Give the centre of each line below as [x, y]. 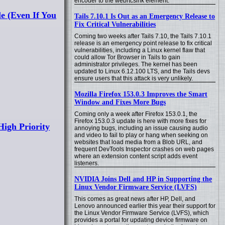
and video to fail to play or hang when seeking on [141, 135]
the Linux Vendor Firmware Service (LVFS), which [142, 213]
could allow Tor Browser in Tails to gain [127, 57]
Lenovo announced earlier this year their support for [145, 206]
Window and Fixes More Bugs [120, 102]
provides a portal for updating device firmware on [141, 220]
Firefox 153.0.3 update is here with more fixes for [140, 121]
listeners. [87, 163]
